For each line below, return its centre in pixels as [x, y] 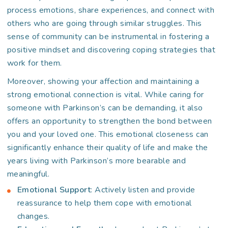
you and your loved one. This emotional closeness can [108, 134]
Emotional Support [54, 190]
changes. [33, 216]
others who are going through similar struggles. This [104, 23]
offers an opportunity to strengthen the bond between [109, 121]
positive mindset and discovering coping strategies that [111, 50]
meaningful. [28, 174]
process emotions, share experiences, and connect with [111, 10]
